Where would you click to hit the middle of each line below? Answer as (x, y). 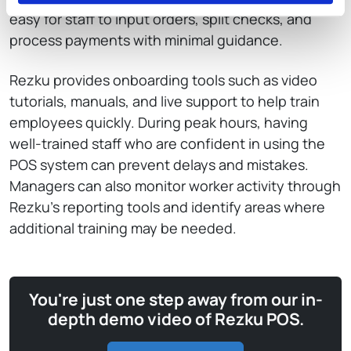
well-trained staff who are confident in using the (167, 143)
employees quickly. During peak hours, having (159, 122)
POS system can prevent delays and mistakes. (159, 165)
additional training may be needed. (123, 228)
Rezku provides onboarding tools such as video (163, 80)
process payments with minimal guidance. (146, 40)
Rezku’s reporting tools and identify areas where (167, 207)
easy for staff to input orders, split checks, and (161, 19)
